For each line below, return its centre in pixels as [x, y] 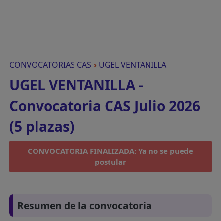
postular [110, 162]
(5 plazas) [42, 126]
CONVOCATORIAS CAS [51, 65]
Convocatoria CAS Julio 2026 [105, 106]
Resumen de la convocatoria [85, 206]
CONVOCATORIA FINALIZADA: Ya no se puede [110, 151]
